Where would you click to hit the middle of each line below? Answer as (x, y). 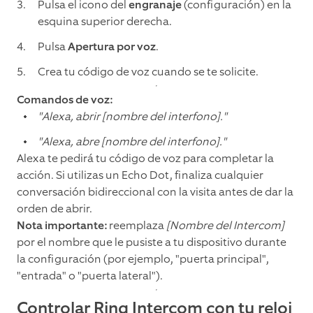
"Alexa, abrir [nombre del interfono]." (132, 117)
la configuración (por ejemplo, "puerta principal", (143, 259)
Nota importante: (63, 226)
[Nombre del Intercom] (225, 226)
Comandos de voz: (65, 100)
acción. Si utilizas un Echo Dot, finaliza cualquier (140, 175)
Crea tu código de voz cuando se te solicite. (148, 72)
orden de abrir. (54, 209)
